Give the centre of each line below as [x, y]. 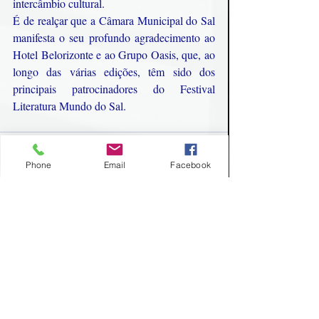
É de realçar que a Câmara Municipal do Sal [114, 20]
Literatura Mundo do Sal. [69, 105]
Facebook [190, 164]
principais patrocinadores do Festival [114, 88]
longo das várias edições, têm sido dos [114, 71]
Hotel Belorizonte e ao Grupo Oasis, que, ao [114, 54]
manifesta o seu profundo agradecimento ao [114, 37]
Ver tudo [210, 236]
